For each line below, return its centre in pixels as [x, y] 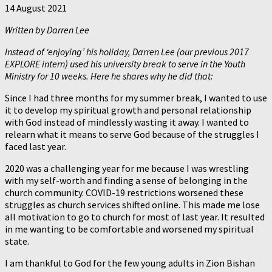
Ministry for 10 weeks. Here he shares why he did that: [109, 76]
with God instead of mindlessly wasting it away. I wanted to [127, 122]
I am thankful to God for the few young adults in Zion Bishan [130, 263]
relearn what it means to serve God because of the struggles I [132, 134]
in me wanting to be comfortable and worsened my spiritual [129, 229]
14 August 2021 [36, 8]
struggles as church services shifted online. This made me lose [132, 204]
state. [17, 241]
